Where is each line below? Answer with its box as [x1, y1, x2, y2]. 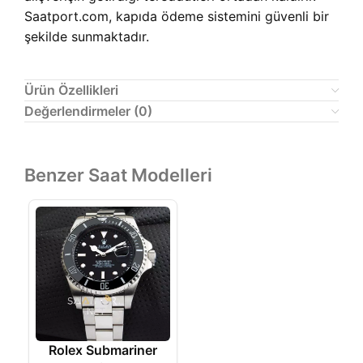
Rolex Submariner [49, 342, 157, 359]
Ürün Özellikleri [24, 82, 118, 99]
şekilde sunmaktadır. [24, 28, 149, 45]
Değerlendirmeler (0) [24, 103, 152, 120]
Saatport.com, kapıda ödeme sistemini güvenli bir [24, 8, 329, 25]
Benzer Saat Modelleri [24, 164, 212, 186]
